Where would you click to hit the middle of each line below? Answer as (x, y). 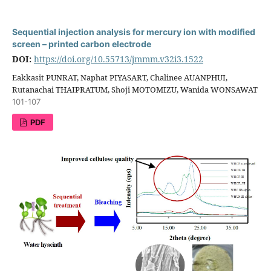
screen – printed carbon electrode (81, 44)
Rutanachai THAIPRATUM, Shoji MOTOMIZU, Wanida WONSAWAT (135, 89)
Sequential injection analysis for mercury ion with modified (133, 31)
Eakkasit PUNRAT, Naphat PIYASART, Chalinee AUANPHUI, (119, 77)
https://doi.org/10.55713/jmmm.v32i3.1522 (118, 59)
